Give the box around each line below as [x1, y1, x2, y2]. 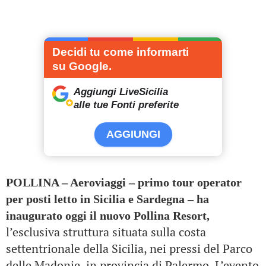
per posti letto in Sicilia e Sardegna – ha [6, 192, 209, 205]
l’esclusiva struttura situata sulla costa [6, 224, 206, 240]
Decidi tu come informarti [52, 46, 189, 58]
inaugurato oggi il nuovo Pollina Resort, [6, 209, 210, 222]
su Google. [52, 60, 112, 72]
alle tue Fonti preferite [74, 99, 179, 110]
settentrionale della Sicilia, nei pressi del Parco [6, 240, 252, 256]
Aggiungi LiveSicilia [74, 86, 168, 97]
